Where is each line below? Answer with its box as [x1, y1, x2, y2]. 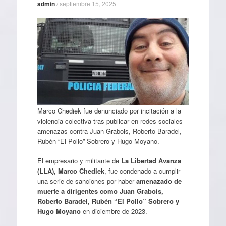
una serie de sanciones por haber [37, 176, 136, 186]
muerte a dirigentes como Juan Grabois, [37, 186, 163, 196]
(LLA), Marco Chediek [37, 166, 104, 176]
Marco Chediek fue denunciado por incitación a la [37, 105, 181, 116]
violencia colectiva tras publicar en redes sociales [37, 116, 183, 126]
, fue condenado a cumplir [104, 166, 180, 176]
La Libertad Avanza [121, 156, 181, 165]
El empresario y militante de [37, 156, 121, 165]
